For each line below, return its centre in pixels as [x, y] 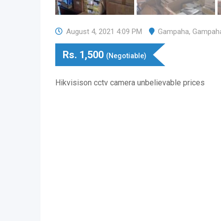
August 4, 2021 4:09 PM [104, 32]
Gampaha [173, 32]
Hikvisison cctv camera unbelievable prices [130, 83]
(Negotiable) [126, 56]
